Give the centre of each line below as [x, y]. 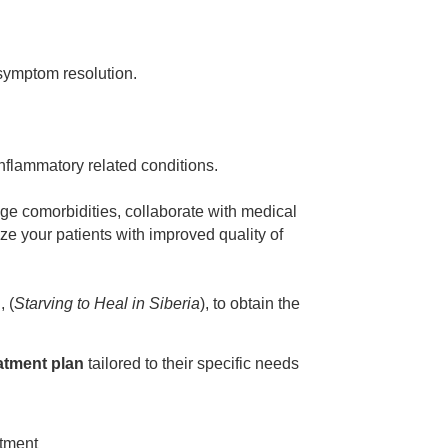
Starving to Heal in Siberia [106, 303]
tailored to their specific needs [191, 363]
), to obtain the [249, 303]
